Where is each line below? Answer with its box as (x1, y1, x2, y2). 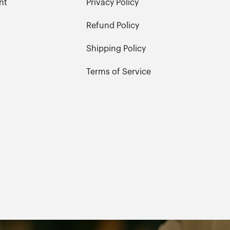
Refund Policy (86, 22, 140, 30)
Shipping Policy (86, 45, 146, 53)
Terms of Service (86, 68, 151, 76)
